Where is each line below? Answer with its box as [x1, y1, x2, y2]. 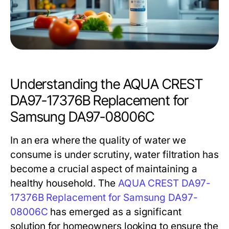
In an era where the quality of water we [10, 134, 187, 147]
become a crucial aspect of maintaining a [10, 163, 198, 175]
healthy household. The [10, 177, 118, 190]
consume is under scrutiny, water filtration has [10, 149, 219, 161]
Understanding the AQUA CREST [10, 76, 203, 93]
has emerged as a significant [48, 206, 181, 218]
